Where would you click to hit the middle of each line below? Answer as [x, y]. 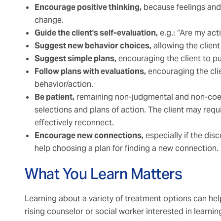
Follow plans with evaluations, [90, 72]
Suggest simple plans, [75, 59]
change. [49, 20]
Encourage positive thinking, [88, 7]
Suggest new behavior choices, [93, 46]
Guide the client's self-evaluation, [96, 33]
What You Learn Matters [103, 174]
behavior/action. [64, 84]
